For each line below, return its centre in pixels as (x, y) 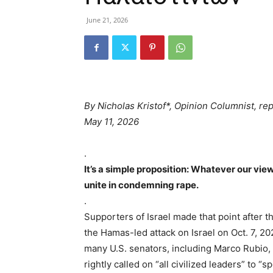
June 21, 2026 (107, 20)
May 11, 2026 (112, 122)
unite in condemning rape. (141, 185)
